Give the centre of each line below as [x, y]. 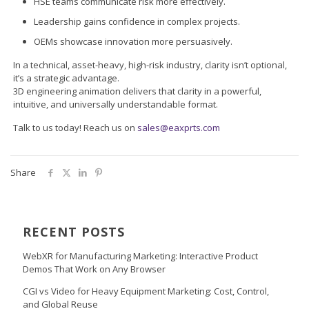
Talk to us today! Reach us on [76, 127]
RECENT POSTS [74, 231]
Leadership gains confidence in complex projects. [137, 21]
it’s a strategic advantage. [67, 78]
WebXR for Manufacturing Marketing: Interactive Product [140, 256]
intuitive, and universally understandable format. [116, 104]
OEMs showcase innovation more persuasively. [133, 41]
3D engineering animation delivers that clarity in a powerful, [138, 91]
